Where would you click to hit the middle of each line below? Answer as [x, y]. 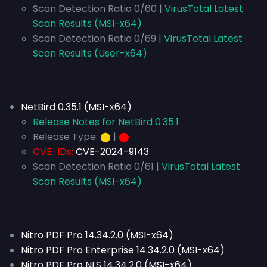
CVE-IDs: [53, 152]
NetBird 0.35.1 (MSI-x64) [76, 107]
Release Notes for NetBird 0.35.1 [106, 122]
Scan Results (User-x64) [90, 53]
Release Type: [65, 137]
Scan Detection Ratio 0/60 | [97, 9]
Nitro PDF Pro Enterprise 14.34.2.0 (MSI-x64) [123, 250]
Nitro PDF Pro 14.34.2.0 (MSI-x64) [97, 235]
